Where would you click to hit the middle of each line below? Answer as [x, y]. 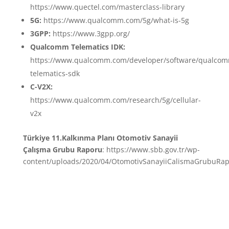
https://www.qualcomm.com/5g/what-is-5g [116, 20]
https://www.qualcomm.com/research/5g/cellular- [115, 100]
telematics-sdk [55, 73]
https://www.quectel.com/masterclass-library [107, 7]
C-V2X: [41, 86]
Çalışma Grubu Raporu [62, 149]
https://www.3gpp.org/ [90, 33]
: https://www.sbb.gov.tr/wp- [151, 149]
